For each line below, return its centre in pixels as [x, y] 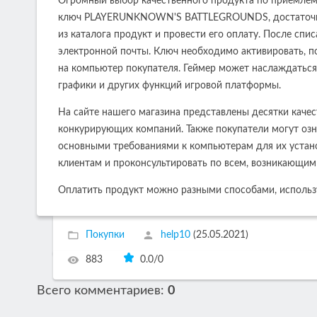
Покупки [105, 235]
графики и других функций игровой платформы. [169, 85]
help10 [175, 235]
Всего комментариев [99, 291]
